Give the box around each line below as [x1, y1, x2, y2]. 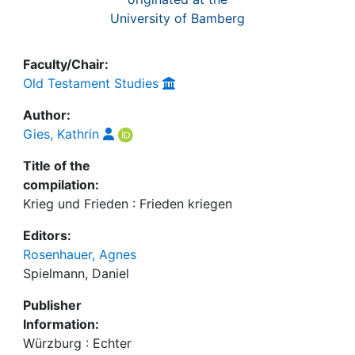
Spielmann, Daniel [23, 265, 129, 281]
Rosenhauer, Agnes [23, 246, 136, 262]
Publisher [23, 297, 82, 313]
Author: [23, 107, 71, 123]
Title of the [23, 158, 90, 174]
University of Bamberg [110, 10, 245, 26]
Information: [23, 316, 99, 332]
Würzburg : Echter [23, 335, 132, 351]
